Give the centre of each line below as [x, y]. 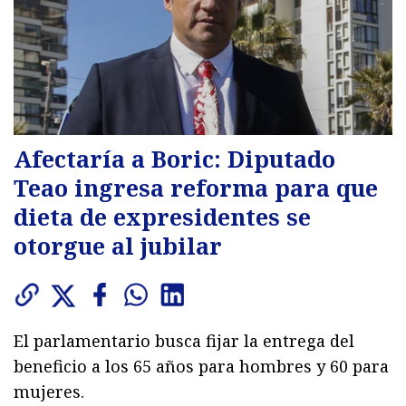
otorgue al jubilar [118, 246]
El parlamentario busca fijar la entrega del [184, 341]
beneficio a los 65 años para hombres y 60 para [201, 367]
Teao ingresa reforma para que [196, 188]
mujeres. [49, 392]
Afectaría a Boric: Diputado [174, 159]
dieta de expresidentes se [162, 217]
